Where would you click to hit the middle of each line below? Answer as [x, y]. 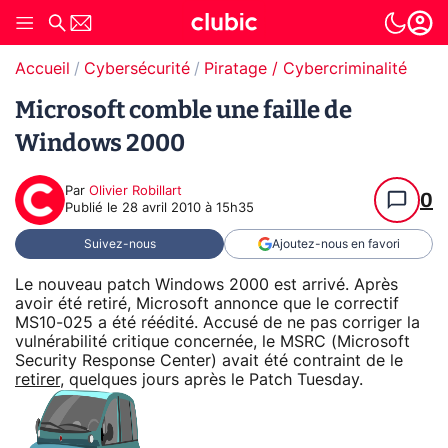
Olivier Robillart [135, 191]
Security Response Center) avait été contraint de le [209, 360]
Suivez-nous [119, 244]
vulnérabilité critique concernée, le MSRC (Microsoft [212, 341]
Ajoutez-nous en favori [335, 244]
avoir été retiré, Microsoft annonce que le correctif [207, 303]
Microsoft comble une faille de [183, 110]
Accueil [42, 69]
